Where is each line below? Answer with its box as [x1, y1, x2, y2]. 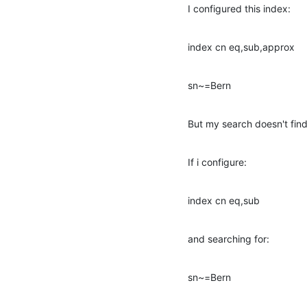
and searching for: [188, 232, 269, 245]
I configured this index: [188, 2, 291, 14]
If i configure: [188, 156, 247, 168]
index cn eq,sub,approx [188, 40, 295, 53]
